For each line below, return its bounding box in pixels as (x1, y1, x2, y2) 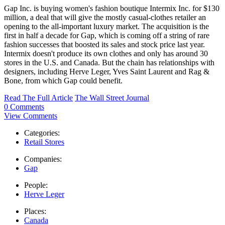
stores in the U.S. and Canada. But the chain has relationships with (4, 58, 214, 67)
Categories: (24, 129, 60, 138)
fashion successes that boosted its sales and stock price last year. (4, 40, 205, 49)
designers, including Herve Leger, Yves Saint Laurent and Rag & (4, 67, 209, 76)
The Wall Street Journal (75, 93, 149, 102)
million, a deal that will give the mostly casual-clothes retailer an (4, 13, 206, 22)
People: (24, 181, 48, 190)
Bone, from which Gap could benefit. (4, 76, 123, 85)
